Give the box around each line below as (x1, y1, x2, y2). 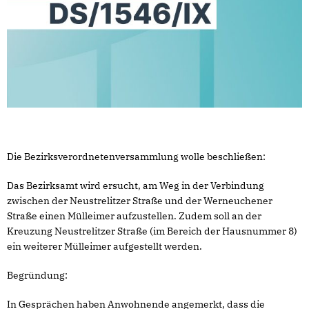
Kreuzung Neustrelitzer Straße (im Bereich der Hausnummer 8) (7, 225, 297, 238)
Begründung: (7, 269, 68, 282)
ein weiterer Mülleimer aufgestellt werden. (7, 240, 202, 253)
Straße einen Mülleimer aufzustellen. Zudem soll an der (7, 210, 261, 223)
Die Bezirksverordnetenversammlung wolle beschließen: (7, 150, 266, 163)
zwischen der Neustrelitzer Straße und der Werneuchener (7, 195, 272, 208)
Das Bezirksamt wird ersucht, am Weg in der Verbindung (7, 179, 264, 192)
